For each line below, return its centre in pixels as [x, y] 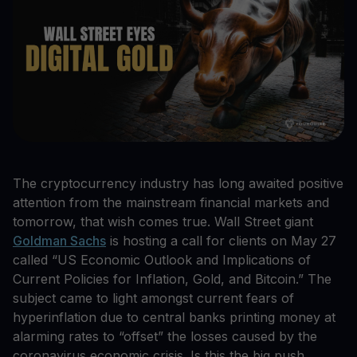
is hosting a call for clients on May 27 [221, 241]
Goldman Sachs [59, 241]
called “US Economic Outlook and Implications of [162, 260]
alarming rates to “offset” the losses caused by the [165, 337]
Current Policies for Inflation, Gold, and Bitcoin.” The [172, 279]
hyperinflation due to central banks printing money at [174, 318]
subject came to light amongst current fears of [153, 298]
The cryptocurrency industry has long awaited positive [178, 184]
